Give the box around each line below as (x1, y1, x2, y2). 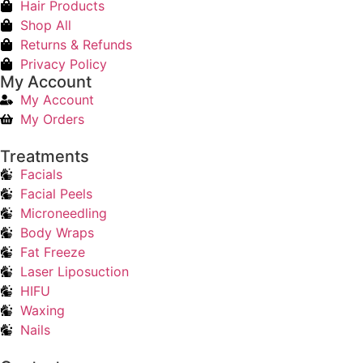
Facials (20, 166, 62, 183)
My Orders (20, 111, 84, 128)
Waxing (20, 302, 65, 319)
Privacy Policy (20, 56, 107, 73)
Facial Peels (20, 186, 92, 203)
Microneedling (20, 205, 107, 222)
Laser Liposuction (20, 263, 129, 280)
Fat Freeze (20, 244, 85, 261)
